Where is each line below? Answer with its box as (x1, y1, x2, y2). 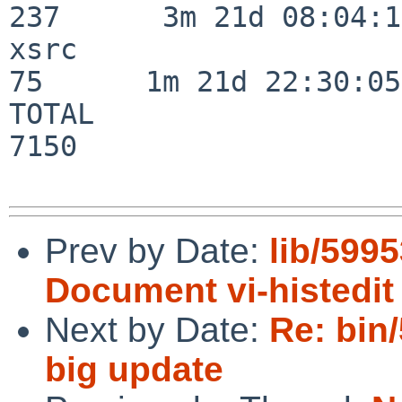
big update (45, 349, 223, 389)
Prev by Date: (45, 231, 269, 270)
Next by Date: (45, 310, 269, 349)
